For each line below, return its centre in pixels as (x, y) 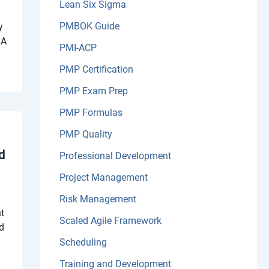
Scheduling (83, 243)
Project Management (103, 178)
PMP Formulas (91, 113)
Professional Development (115, 156)
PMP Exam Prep (93, 91)
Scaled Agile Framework (110, 221)
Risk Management (98, 199)
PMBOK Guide (89, 26)
